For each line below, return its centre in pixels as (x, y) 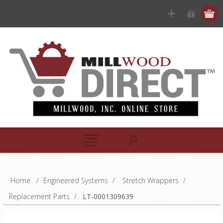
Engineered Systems (75, 180)
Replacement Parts (39, 196)
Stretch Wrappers (150, 180)
